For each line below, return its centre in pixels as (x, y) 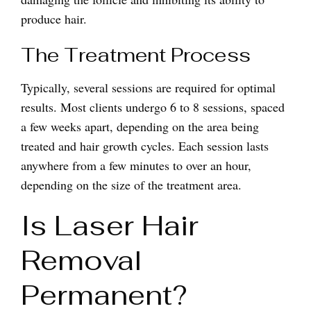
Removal (82, 260)
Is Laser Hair (110, 226)
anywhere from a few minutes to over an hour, (136, 165)
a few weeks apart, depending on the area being (140, 126)
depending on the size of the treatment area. (131, 185)
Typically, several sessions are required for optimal (148, 87)
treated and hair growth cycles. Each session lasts (145, 146)
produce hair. (54, 19)
